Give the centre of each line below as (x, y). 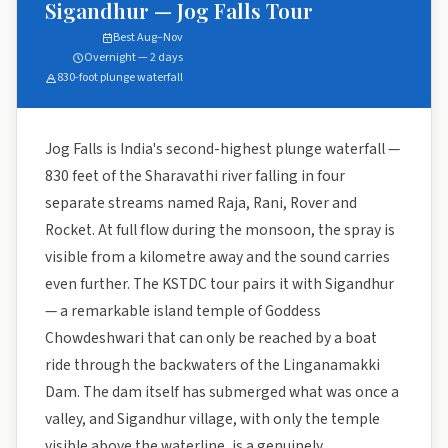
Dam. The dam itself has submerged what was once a (222, 392)
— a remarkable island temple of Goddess (183, 311)
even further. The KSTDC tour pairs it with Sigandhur (219, 284)
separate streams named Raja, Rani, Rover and (201, 203)
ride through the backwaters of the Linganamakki (212, 365)
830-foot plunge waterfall (120, 77)
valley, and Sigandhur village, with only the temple (212, 419)
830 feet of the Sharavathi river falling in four (195, 176)
